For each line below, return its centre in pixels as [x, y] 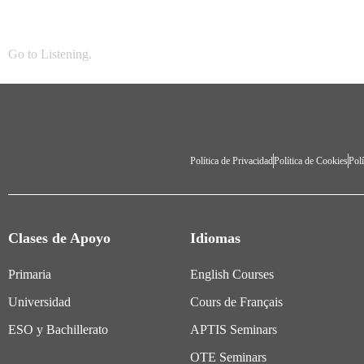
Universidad [39, 301]
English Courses [232, 274]
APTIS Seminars [234, 329]
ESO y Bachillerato [58, 329]
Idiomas [215, 238]
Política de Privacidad [232, 160]
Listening [65, 54]
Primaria [30, 274]
